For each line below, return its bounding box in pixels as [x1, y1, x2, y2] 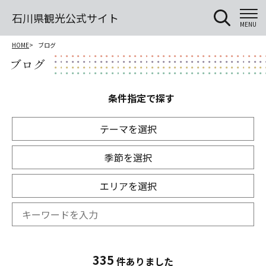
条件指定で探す [108, 91, 175, 106]
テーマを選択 [100, 122, 157, 137]
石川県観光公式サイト [12, 10, 119, 26]
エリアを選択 [100, 179, 157, 194]
